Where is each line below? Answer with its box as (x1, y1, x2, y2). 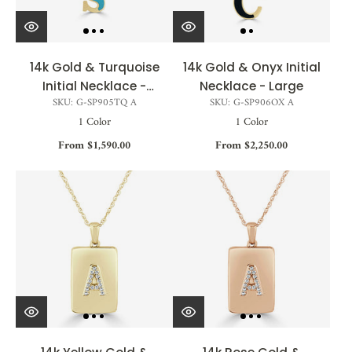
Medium (69, 96, 119, 113)
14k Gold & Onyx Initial (182, 58, 321, 75)
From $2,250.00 (215, 135, 288, 156)
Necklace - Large (200, 77, 303, 94)
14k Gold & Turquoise (29, 58, 159, 75)
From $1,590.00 (58, 135, 130, 156)
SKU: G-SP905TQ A (52, 93, 137, 112)
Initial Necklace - (42, 77, 146, 94)
